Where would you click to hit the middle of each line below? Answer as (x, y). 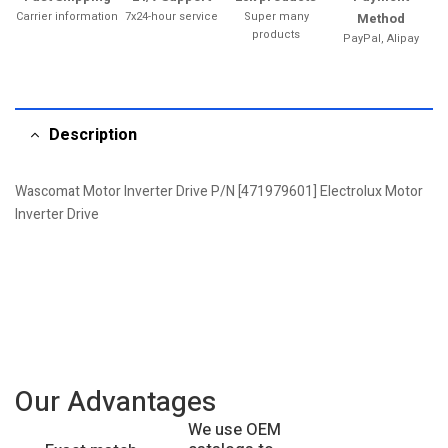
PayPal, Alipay (380, 38)
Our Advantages (115, 402)
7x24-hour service (172, 16)
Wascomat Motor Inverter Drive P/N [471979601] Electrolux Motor (219, 191)
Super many (276, 16)
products (276, 34)
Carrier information (67, 16)
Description (93, 135)
